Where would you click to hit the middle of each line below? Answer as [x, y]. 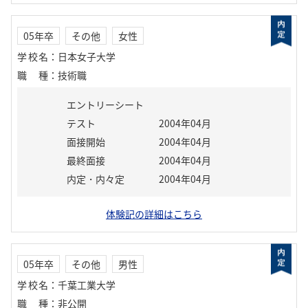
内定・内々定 [96, 179]
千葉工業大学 [87, 285]
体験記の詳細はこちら [154, 214]
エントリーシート [105, 104]
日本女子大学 [87, 56]
